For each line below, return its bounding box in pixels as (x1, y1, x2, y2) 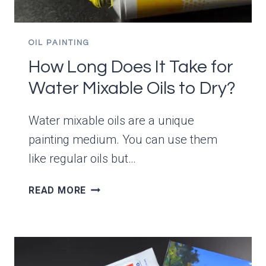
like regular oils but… (28, 151, 136, 166)
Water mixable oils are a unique (28, 113, 194, 128)
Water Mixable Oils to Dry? (28, 78, 236, 97)
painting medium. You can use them (28, 132, 217, 147)
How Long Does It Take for (28, 57, 233, 76)
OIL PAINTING (28, 38, 90, 47)
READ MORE (28, 184, 87, 196)
